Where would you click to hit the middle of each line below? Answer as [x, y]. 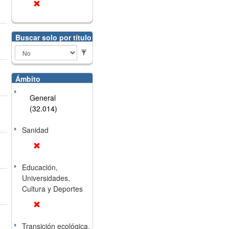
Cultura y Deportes [52, 189]
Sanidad [35, 130]
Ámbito [28, 79]
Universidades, [46, 178]
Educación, [40, 167]
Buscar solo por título [53, 37]
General [42, 98]
